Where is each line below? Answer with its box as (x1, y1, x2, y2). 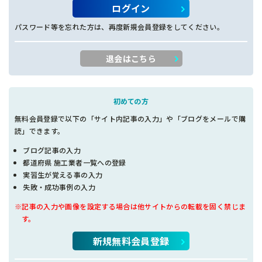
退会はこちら (105, 52, 157, 64)
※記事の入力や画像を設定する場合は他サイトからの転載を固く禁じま (15, 201, 246, 211)
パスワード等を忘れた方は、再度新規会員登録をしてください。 (15, 21, 225, 32)
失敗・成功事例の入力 (23, 181, 95, 192)
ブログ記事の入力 (23, 144, 81, 155)
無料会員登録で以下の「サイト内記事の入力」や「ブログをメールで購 (15, 113, 246, 123)
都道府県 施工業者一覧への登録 (23, 157, 126, 167)
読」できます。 (15, 125, 65, 136)
